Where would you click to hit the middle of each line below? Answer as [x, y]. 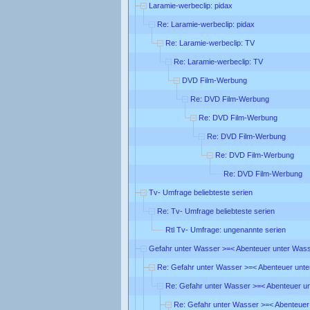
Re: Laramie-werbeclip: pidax [206, 24]
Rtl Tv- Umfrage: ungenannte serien [226, 229]
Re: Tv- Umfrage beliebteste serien [216, 211]
